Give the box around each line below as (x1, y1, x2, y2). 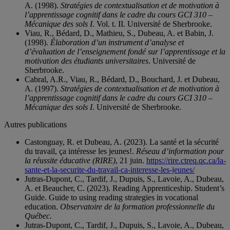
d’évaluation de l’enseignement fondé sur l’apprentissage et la (25, 47, 225, 56)
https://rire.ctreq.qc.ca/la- (146, 156, 226, 165)
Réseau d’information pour (136, 147, 224, 156)
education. (25, 202, 60, 212)
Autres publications (4, 120, 67, 129)
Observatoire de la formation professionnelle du (60, 202, 215, 212)
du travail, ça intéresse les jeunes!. (25, 147, 136, 156)
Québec (25, 212, 50, 221)
